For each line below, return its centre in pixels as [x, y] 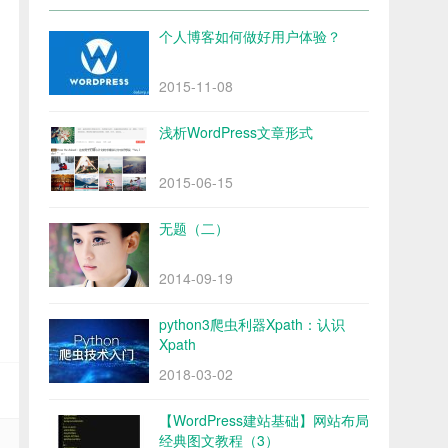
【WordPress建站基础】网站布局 [264, 420]
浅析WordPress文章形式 [236, 132]
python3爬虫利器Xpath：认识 [252, 324]
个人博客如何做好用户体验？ [250, 36]
